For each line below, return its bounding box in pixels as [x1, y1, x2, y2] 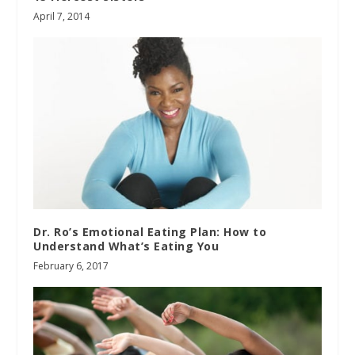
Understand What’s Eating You [33, 239, 219, 254]
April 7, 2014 [33, 9, 90, 23]
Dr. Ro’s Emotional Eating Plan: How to [33, 224, 267, 240]
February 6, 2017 [33, 259, 109, 273]
